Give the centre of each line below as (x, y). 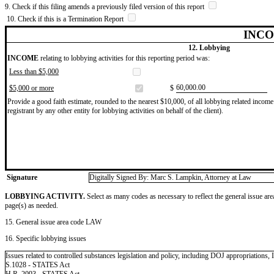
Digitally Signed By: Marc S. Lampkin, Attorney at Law (170, 177)
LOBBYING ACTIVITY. (45, 196)
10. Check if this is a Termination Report (66, 19)
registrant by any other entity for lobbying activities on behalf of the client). (115, 110)
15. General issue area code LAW (53, 222)
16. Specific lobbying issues (46, 238)
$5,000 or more (31, 88)
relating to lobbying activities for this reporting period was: (124, 58)
